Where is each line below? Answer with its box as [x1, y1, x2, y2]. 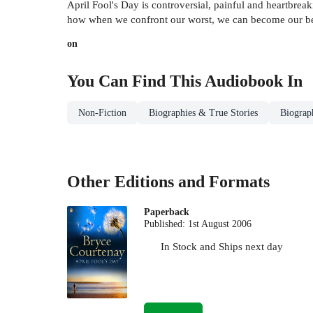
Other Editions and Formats [67, 172, 270, 191]
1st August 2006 [188, 218, 252, 229]
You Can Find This [67, 72, 205, 91]
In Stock [161, 240, 198, 252]
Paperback [144, 206, 190, 217]
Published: [144, 218, 189, 229]
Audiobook [205, 72, 283, 91]
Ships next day [219, 240, 284, 252]
